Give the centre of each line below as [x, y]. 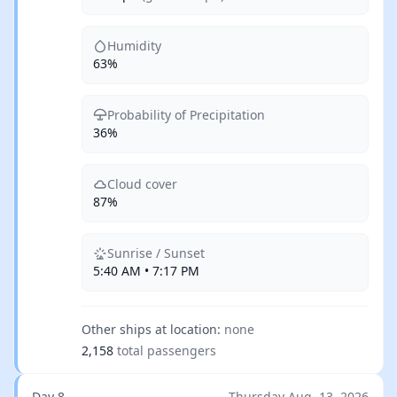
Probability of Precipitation [186, 115]
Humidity [134, 46]
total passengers [167, 350]
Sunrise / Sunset [156, 253]
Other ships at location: [151, 329]
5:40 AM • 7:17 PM [146, 271]
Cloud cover [142, 184]
